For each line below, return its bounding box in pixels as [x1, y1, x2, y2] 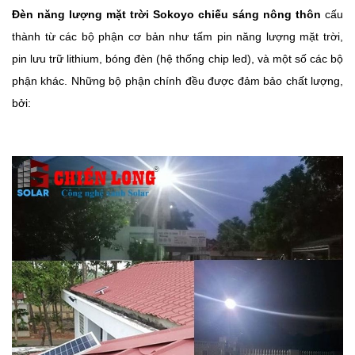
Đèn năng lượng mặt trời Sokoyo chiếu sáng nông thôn [12, 6, 321, 21]
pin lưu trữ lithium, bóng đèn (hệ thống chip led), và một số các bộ [12, 51, 343, 65]
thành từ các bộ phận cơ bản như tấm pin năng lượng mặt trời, [12, 29, 343, 43]
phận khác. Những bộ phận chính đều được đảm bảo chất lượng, [12, 73, 343, 87]
